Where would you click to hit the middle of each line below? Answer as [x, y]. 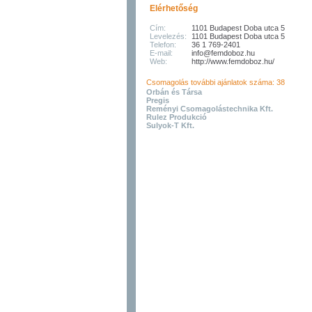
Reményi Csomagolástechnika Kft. [210, 109]
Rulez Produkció [177, 117]
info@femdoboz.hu [223, 53]
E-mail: [161, 53]
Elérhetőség [174, 8]
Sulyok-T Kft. [170, 125]
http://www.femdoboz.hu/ [233, 61]
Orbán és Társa [174, 92]
